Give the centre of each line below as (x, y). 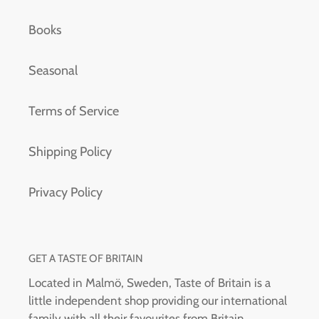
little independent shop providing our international (158, 300)
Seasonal (53, 71)
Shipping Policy (70, 152)
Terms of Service (74, 111)
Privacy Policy (66, 193)
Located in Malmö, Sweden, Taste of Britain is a (150, 282)
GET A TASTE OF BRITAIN (86, 259)
